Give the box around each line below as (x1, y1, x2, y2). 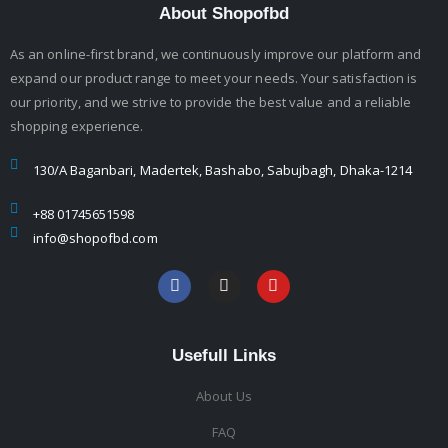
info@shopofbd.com (32, 228, 158, 247)
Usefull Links (171, 345, 277, 365)
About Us (196, 386, 252, 405)
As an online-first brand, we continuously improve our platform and (10, 44, 422, 63)
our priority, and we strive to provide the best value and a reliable (10, 92, 412, 111)
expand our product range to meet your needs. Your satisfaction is (10, 68, 418, 87)
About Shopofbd (158, 3, 290, 23)
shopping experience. (10, 116, 144, 135)
